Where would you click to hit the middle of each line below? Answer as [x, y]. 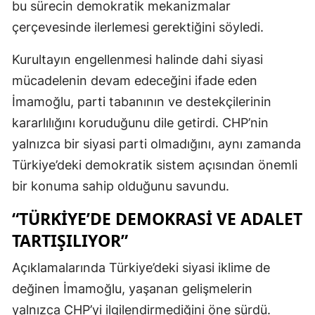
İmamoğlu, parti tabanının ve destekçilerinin [142, 101]
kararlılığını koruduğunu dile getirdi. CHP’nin [140, 122]
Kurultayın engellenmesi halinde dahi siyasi [137, 59]
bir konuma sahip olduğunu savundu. [121, 186]
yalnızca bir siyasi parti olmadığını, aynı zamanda [156, 143]
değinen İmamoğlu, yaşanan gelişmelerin [132, 288]
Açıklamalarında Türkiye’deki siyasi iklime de [141, 267]
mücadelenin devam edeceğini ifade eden [135, 80]
